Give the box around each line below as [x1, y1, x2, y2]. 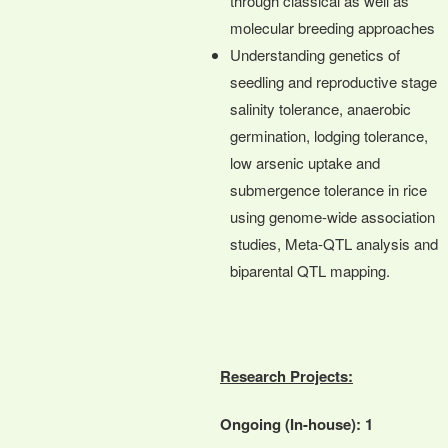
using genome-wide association [230, 205, 435, 227]
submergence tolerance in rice [230, 178, 427, 200]
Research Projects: [220, 364, 353, 387]
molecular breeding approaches [230, 16, 435, 38]
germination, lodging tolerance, [230, 124, 428, 146]
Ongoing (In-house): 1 [220, 412, 373, 435]
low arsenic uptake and [230, 151, 380, 173]
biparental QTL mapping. [230, 259, 390, 281]
